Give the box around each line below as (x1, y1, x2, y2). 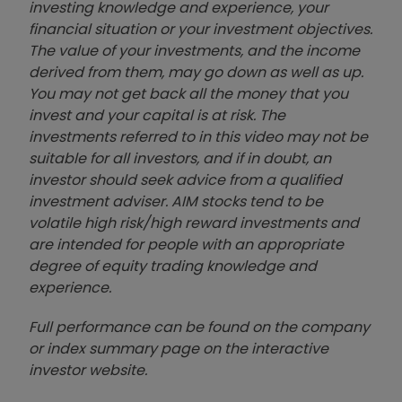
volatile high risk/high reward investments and (29, 212, 359, 233)
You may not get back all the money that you (29, 83, 348, 104)
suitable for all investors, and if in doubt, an (29, 147, 331, 169)
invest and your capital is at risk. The (29, 104, 285, 126)
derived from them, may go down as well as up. (29, 61, 363, 83)
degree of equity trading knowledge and (29, 255, 317, 276)
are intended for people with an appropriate (29, 233, 344, 255)
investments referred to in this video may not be (29, 126, 368, 147)
